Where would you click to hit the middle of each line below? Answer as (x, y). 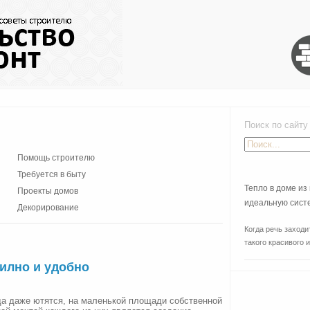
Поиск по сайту (269, 125)
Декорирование (48, 208)
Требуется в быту (52, 174)
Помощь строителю (56, 158)
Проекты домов (48, 191)
